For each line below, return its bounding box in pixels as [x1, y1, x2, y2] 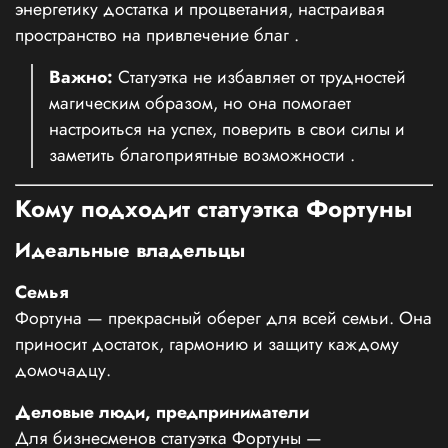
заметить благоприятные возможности [49, 142, 350, 169]
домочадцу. [15, 356, 111, 383]
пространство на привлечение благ [15, 22, 294, 49]
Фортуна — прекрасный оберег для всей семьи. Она [15, 304, 432, 331]
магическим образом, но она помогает [49, 90, 351, 117]
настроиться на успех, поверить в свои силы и [49, 116, 405, 143]
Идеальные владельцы [15, 235, 245, 265]
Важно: [49, 64, 113, 91]
